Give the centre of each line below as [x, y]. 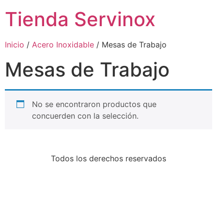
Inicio [15, 45]
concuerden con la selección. [85, 116]
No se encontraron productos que [94, 104]
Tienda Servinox [80, 19]
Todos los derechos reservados [108, 158]
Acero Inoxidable [63, 45]
